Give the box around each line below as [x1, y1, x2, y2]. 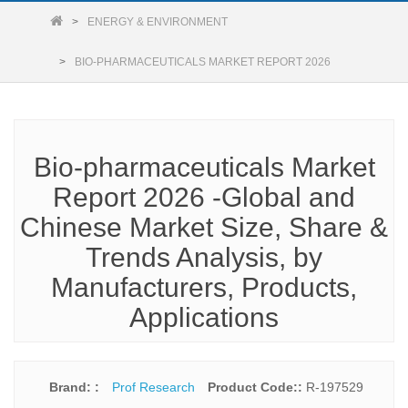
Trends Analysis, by [86, 242, 322, 272]
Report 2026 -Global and [53, 182, 355, 212]
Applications [129, 302, 279, 332]
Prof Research [111, 380, 195, 394]
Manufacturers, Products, [51, 272, 357, 302]
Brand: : [48, 380, 103, 394]
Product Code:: [207, 380, 306, 394]
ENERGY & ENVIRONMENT [87, 15, 228, 28]
